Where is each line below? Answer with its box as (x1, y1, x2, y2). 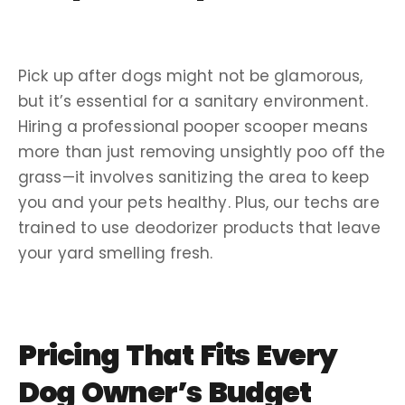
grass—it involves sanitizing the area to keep (18, 165, 370, 188)
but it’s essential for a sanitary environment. (18, 89, 368, 112)
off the (326, 140, 386, 163)
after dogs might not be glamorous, (72, 64, 363, 87)
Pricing (18, 334, 119, 375)
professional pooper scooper (81, 115, 308, 137)
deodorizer (134, 216, 219, 239)
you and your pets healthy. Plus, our (18, 191, 304, 213)
